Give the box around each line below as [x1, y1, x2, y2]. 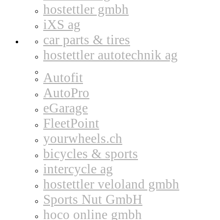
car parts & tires [43, 32, 130, 47]
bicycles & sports [43, 146, 138, 161]
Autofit [43, 70, 83, 85]
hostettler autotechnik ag [43, 48, 178, 62]
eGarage [43, 101, 88, 115]
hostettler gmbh [43, 2, 129, 17]
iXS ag [43, 17, 81, 32]
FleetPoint [43, 116, 99, 131]
